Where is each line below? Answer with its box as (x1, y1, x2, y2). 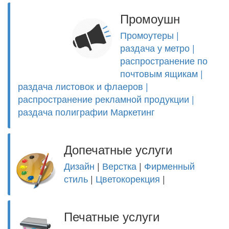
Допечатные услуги (64, 143, 172, 157)
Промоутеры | (120, 28, 179, 41)
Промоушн (120, 12, 180, 26)
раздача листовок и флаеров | (18, 79, 148, 93)
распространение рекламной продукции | (18, 92, 194, 105)
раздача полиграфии (18, 105, 108, 118)
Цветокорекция (96, 172, 160, 185)
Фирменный (144, 159, 195, 172)
